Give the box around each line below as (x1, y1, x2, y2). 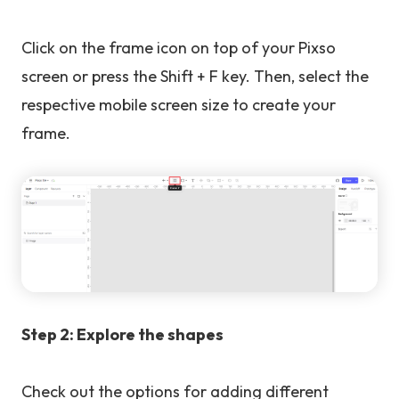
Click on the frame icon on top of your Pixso (21, 37, 336, 58)
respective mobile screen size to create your (21, 94, 336, 115)
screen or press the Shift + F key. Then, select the (21, 65, 369, 86)
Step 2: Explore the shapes (21, 324, 224, 346)
